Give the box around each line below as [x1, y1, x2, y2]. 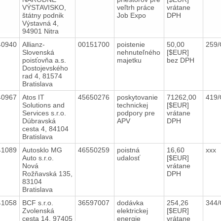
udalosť [116, 153, 142, 162]
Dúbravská [22, 116, 56, 125]
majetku [116, 56, 144, 64]
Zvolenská [22, 206, 54, 215]
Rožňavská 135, [22, 169, 73, 178]
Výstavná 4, [22, 19, 59, 27]
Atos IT [22, 93, 44, 101]
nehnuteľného [116, 48, 160, 56]
